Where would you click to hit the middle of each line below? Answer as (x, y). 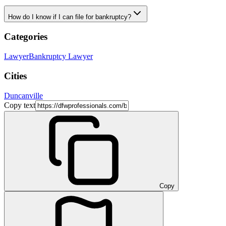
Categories (26, 37)
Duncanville (23, 95)
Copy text (20, 105)
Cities (15, 76)
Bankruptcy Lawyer (61, 56)
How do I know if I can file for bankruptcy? (70, 17)
